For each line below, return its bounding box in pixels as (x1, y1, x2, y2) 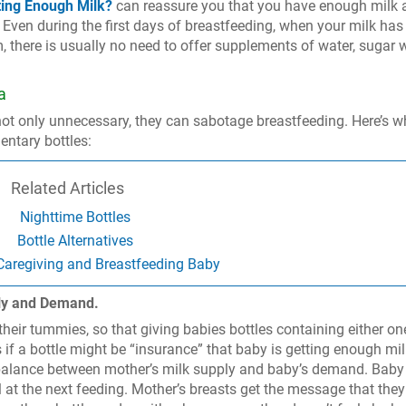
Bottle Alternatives (16, 232, 133, 249)
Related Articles (10, 179, 124, 198)
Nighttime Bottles (19, 208, 130, 226)
